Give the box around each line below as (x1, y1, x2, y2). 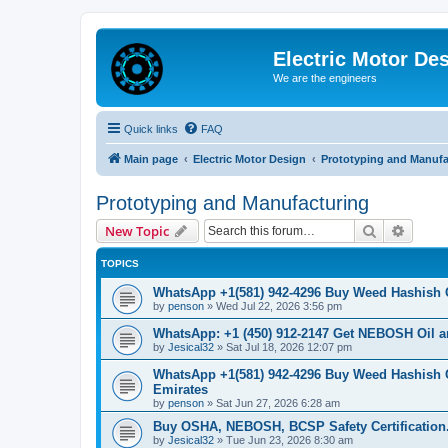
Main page (124, 152, 178, 165)
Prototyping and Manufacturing (96, 191, 369, 214)
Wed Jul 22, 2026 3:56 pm (216, 299, 342, 312)
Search (377, 220, 419, 239)
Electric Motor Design (193, 152, 306, 165)
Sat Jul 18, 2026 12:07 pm (226, 340, 352, 353)
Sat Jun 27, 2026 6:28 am (216, 396, 340, 409)
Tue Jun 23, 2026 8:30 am (226, 433, 353, 446)
